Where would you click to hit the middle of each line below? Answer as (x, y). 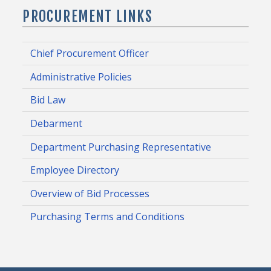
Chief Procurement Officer (90, 54)
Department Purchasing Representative (121, 147)
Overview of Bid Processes (90, 193)
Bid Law (48, 100)
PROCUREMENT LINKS (87, 16)
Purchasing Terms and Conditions (108, 217)
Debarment (57, 124)
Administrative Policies (81, 77)
